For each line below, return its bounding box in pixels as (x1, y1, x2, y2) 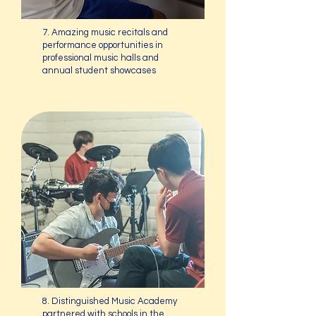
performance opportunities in (42, 40, 163, 50)
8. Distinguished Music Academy (42, 296, 177, 306)
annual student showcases (42, 66, 156, 75)
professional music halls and (42, 53, 159, 63)
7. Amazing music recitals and (42, 28, 168, 37)
